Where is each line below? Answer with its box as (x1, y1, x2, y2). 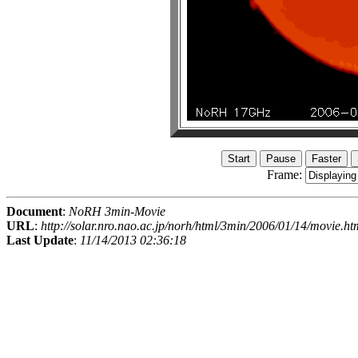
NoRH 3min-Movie (69, 205, 165, 219)
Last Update (6, 233, 74, 248)
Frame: (266, 168, 305, 182)
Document (6, 205, 62, 219)
